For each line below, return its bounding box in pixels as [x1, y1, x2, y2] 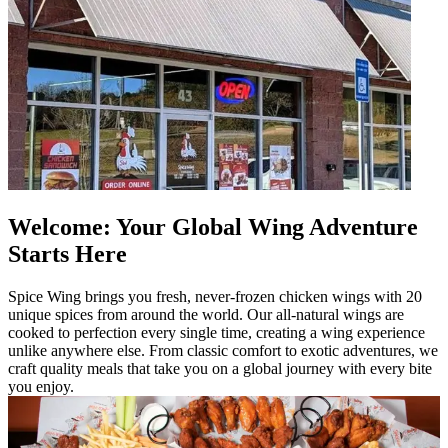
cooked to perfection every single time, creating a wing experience [8, 323, 425, 341]
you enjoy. [8, 377, 74, 395]
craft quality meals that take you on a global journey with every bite [8, 359, 432, 377]
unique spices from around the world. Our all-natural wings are [8, 305, 404, 323]
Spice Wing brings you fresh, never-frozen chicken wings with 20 [8, 287, 422, 305]
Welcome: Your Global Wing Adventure [8, 213, 418, 240]
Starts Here [8, 240, 127, 267]
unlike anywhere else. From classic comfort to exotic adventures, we [8, 341, 438, 359]
